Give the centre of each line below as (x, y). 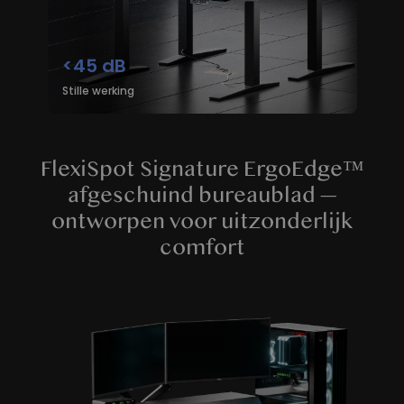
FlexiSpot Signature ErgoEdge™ (202, 169)
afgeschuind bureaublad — (202, 195)
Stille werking (98, 90)
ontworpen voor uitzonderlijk (202, 221)
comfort (202, 248)
